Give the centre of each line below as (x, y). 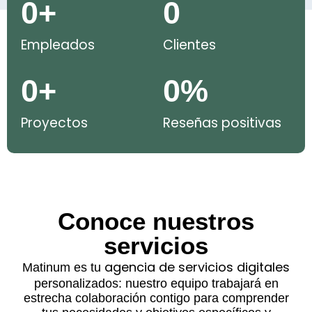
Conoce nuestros (156, 221)
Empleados (58, 45)
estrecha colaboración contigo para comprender (156, 298)
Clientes (189, 45)
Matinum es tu (62, 268)
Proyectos (54, 123)
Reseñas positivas (222, 123)
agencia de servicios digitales (195, 267)
